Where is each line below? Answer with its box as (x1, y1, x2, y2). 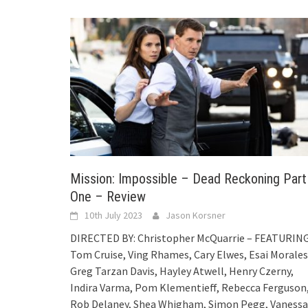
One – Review (70, 188, 146, 205)
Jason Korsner (166, 208, 225, 221)
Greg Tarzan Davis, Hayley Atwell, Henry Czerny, (70, 263, 294, 278)
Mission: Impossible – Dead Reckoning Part (70, 170, 307, 187)
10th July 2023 (85, 208, 142, 221)
